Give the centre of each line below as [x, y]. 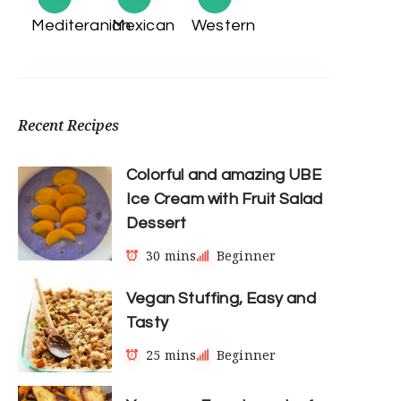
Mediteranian [81, 25]
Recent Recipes [68, 125]
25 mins [171, 354]
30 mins [171, 255]
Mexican [143, 25]
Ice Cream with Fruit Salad [225, 199]
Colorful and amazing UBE [224, 175]
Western [224, 25]
